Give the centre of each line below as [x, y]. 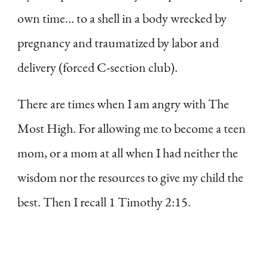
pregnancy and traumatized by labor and [118, 42]
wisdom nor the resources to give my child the [130, 177]
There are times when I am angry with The [123, 103]
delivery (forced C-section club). [98, 67]
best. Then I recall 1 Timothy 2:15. [104, 202]
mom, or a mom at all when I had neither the [128, 153]
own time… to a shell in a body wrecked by [122, 18]
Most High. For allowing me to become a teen [132, 128]
